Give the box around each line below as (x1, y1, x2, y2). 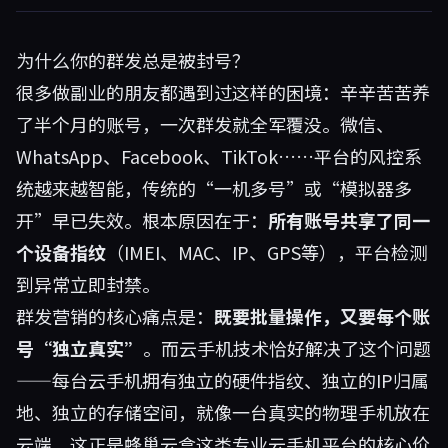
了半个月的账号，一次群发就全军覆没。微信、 (16, 111, 394, 137)
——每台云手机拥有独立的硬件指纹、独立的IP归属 (16, 367, 429, 393)
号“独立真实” (16, 335, 143, 361)
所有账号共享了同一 (268, 207, 430, 233)
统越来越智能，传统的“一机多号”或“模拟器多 (16, 175, 412, 201)
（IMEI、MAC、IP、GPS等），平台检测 (106, 239, 427, 265)
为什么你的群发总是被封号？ (16, 47, 250, 73)
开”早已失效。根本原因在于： (16, 207, 268, 233)
